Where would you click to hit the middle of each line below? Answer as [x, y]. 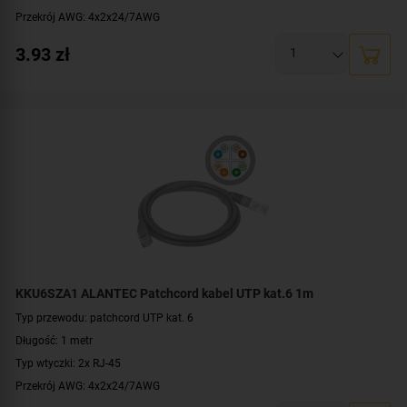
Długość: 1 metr [54, 340]
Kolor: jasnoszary [58, 62]
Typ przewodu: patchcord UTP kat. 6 [104, 317]
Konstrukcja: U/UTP [64, 39]
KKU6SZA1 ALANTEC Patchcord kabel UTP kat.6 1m [164, 293]
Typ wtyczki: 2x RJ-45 [68, 362]
